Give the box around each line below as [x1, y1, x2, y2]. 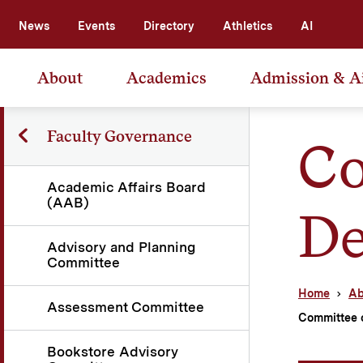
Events [78, 19, 115, 32]
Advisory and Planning [47, 238, 195, 255]
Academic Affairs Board [47, 178, 206, 195]
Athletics [223, 19, 272, 32]
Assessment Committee [47, 298, 204, 315]
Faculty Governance [46, 126, 192, 146]
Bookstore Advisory [47, 343, 178, 360]
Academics [126, 67, 207, 88]
